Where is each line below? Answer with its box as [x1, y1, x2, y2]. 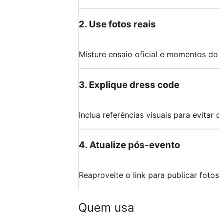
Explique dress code [89, 79, 179, 90]
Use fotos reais [89, 19, 156, 30]
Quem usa [78, 200, 134, 215]
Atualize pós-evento [89, 139, 180, 151]
